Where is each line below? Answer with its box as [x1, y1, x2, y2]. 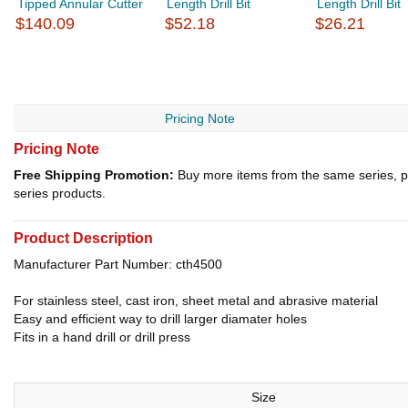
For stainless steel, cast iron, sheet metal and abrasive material [14, 293, 378, 308]
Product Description [14, 230, 153, 246]
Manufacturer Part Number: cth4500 [14, 257, 222, 271]
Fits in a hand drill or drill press [14, 330, 190, 344]
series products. [14, 186, 106, 200]
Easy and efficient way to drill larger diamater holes [14, 311, 307, 326]
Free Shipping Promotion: [14, 168, 174, 182]
